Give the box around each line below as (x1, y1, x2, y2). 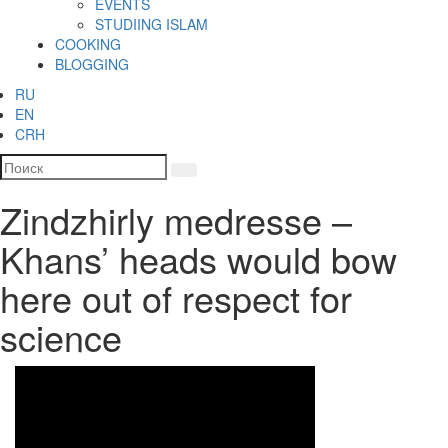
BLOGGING (55, 54, 129, 75)
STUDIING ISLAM (95, 14, 208, 35)
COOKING (55, 34, 121, 55)
